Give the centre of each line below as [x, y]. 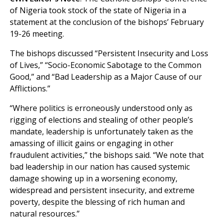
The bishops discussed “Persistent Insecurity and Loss [109, 54]
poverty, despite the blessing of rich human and [97, 202]
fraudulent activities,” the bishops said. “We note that [107, 155]
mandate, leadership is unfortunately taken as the [101, 132]
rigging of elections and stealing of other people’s [101, 120]
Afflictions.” [30, 89]
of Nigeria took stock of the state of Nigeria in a [98, 11]
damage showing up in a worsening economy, [94, 179]
